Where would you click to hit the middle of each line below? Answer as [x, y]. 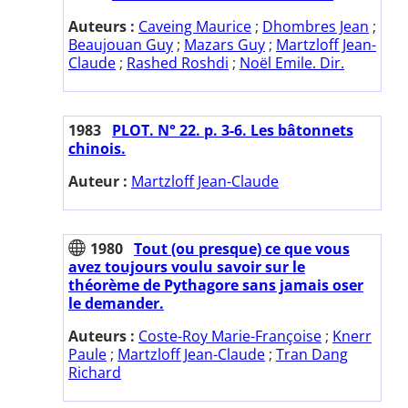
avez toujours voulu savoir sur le [187, 267]
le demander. [116, 304]
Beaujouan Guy [121, 45]
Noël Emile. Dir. [292, 63]
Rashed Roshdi [178, 63]
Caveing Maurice [195, 27]
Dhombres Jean [316, 27]
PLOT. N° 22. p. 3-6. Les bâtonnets [233, 131]
